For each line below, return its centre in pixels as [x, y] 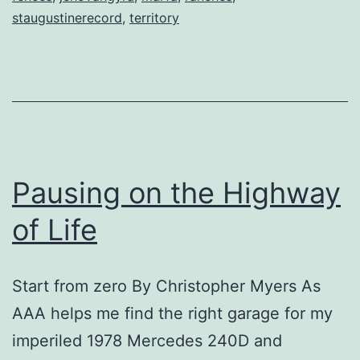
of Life [55, 229]
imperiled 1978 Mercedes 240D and [147, 340]
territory [154, 17]
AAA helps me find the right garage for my [172, 313]
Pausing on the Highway [176, 192]
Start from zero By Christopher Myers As [166, 286]
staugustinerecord [67, 17]
